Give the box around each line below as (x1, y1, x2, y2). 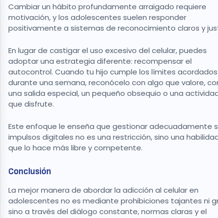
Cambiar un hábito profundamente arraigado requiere (8, 1, 206, 12)
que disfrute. (8, 99, 56, 109)
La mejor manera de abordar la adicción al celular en (8, 184, 199, 195)
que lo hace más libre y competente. (8, 143, 145, 153)
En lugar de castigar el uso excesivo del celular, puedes (8, 45, 207, 56)
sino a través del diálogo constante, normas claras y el (8, 206, 207, 217)
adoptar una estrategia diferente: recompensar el (8, 56, 192, 67)
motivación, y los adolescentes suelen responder (8, 12, 186, 23)
